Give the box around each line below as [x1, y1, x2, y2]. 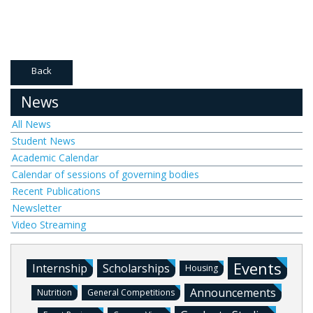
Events [233, 258, 282, 279]
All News [12, 117, 51, 131]
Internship [31, 261, 87, 276]
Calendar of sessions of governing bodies [12, 168, 199, 181]
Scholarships [102, 261, 170, 276]
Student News [12, 134, 75, 147]
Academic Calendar [12, 151, 99, 164]
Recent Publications [12, 184, 101, 198]
